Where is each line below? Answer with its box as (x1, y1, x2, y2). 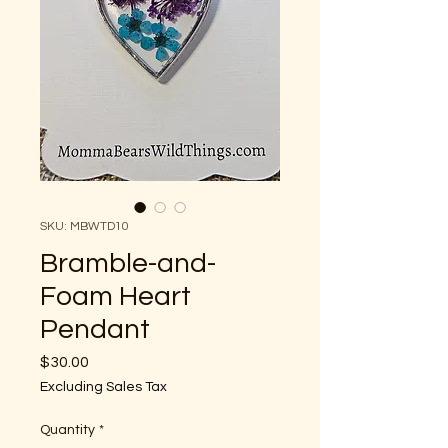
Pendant (40, 314, 150, 344)
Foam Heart (40, 281, 191, 311)
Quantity (40, 422, 95, 437)
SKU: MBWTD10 (40, 219, 129, 233)
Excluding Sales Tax (40, 379, 167, 394)
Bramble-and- (40, 248, 216, 278)
